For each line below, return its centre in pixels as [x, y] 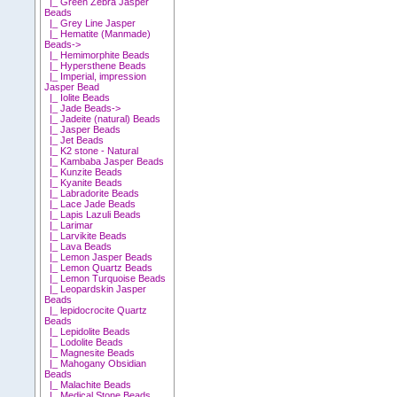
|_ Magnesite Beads [90, 352]
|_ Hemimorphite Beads [97, 54]
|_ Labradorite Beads [92, 193]
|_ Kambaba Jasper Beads [105, 161]
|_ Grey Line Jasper [90, 23]
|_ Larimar [69, 225]
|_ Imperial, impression [96, 76]
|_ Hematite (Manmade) [98, 33]
